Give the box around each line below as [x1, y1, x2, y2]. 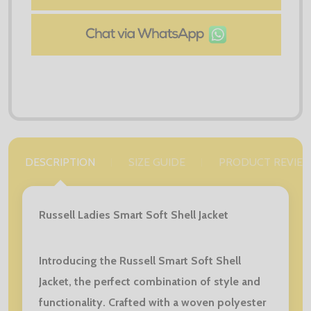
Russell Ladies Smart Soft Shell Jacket [39, 208, 228, 221]
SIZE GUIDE [128, 155, 185, 169]
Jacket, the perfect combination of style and [39, 274, 260, 288]
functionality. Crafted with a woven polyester [39, 295, 266, 309]
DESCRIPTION [25, 155, 95, 169]
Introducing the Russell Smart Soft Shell [39, 253, 241, 267]
